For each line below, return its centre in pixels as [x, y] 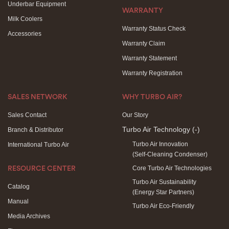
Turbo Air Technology [157, 129]
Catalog [19, 187]
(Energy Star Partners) [163, 192]
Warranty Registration [152, 73]
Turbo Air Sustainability [164, 182]
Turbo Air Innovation [160, 144]
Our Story [135, 115]
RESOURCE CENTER [42, 169]
